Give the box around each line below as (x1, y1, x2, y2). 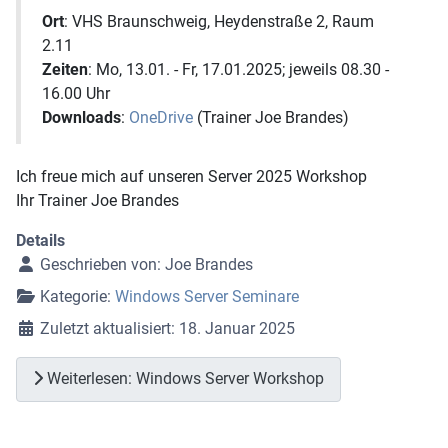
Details (16, 230, 65, 250)
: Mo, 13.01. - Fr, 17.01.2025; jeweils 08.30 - (88, 59, 389, 79)
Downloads (42, 107, 121, 127)
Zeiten (42, 59, 88, 79)
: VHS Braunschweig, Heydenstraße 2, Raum (64, 11, 374, 31)
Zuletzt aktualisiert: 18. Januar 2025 (40, 318, 295, 338)
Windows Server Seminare (115, 286, 299, 306)
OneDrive (129, 107, 193, 127)
